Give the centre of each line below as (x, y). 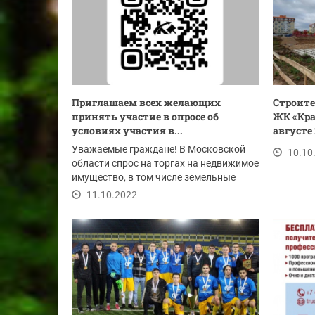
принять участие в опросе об (145, 116)
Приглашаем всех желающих (146, 102)
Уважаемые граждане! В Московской (159, 149)
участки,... (96, 191)
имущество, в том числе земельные (154, 177)
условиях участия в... (127, 130)
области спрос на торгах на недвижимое (165, 163)
